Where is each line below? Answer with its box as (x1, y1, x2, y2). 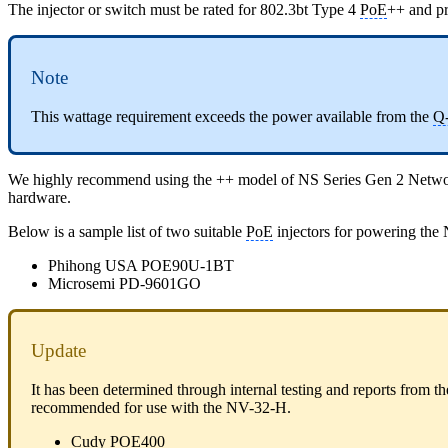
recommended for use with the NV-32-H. (31, 399, 291, 417)
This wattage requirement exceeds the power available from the (31, 107, 433, 125)
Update (31, 340, 86, 362)
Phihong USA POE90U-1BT (48, 256, 234, 274)
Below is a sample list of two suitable (8, 222, 246, 240)
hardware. (8, 188, 71, 206)
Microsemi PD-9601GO (48, 274, 201, 292)
